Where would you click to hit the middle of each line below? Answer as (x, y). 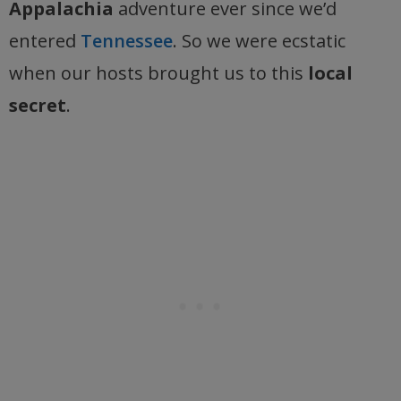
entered (45, 40)
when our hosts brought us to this (158, 73)
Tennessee (127, 40)
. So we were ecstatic (259, 40)
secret (38, 105)
